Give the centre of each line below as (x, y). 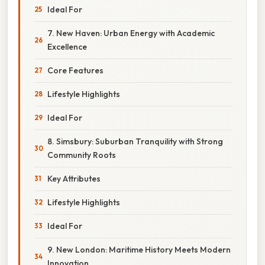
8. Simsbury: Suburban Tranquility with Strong (135, 141)
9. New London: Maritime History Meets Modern (139, 249)
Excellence (67, 46)
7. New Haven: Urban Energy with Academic (131, 33)
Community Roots (82, 155)
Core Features (75, 70)
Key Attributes (74, 178)
